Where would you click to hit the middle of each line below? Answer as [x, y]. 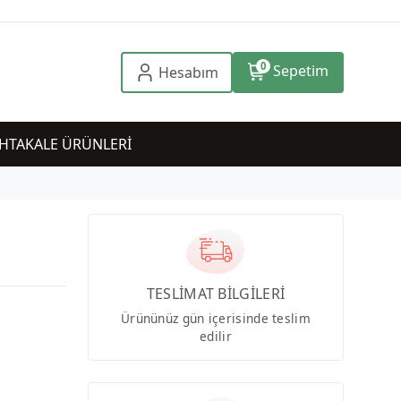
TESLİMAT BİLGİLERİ [216, 294]
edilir [216, 337]
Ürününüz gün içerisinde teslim [215, 319]
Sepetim [300, 70]
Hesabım [188, 72]
